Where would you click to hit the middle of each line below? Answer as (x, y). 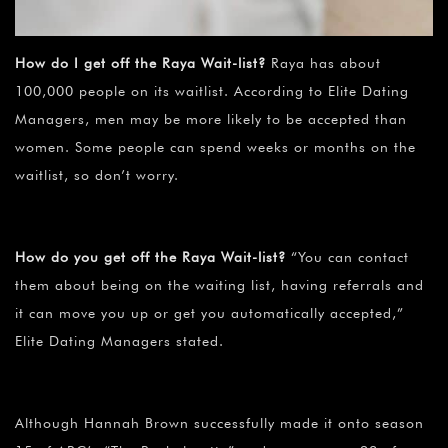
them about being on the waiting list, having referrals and (219, 285)
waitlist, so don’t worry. (97, 175)
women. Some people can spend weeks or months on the (215, 147)
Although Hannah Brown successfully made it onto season (219, 423)
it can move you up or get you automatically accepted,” (209, 313)
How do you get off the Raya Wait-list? (150, 257)
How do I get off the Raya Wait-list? (140, 63)
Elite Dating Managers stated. (119, 341)
